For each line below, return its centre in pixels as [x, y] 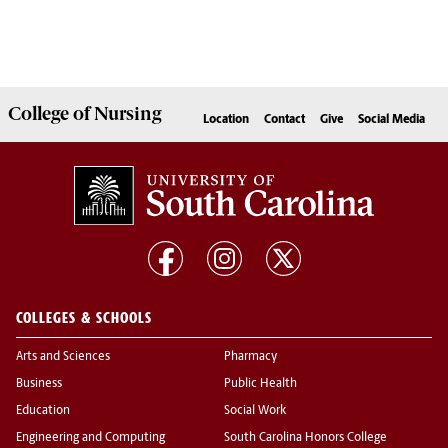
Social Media [391, 120]
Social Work [255, 411]
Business [39, 384]
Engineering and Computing [90, 438]
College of [51, 114]
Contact [284, 120]
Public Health [260, 384]
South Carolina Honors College [305, 438]
